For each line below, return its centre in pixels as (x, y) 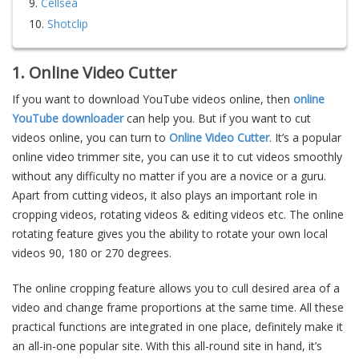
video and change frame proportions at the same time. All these (178, 307)
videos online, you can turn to (91, 137)
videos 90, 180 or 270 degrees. (92, 253)
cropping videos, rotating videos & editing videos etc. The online (178, 214)
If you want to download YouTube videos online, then (153, 99)
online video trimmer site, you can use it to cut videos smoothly (177, 157)
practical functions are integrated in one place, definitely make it (177, 327)
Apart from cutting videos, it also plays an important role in (165, 195)
